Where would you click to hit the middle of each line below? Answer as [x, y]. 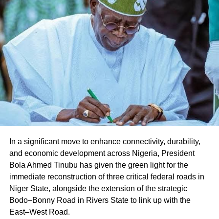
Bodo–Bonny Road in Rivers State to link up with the [100, 200]
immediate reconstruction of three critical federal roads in [107, 177]
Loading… [33, 61]
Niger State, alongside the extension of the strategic [98, 189]
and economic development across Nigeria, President [102, 153]
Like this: [21, 43]
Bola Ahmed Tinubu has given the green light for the [99, 165]
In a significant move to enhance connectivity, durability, [105, 142]
